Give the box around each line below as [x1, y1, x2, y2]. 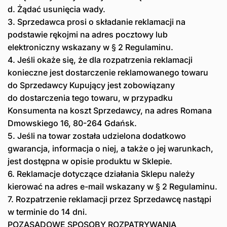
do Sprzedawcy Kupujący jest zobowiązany [8, 80, 175, 91]
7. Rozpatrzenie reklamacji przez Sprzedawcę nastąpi [8, 194, 211, 205]
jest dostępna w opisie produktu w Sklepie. [8, 156, 172, 167]
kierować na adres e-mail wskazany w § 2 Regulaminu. [8, 181, 217, 192]
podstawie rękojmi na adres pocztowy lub [8, 29, 168, 40]
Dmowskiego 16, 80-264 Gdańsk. [8, 118, 137, 129]
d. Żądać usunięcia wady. [8, 4, 105, 15]
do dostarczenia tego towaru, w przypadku [8, 93, 173, 103]
